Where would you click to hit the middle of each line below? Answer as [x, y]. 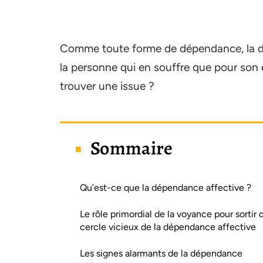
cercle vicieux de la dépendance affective [168, 227]
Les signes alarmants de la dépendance [161, 253]
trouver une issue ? [107, 86]
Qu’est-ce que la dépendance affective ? [166, 188]
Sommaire [132, 148]
